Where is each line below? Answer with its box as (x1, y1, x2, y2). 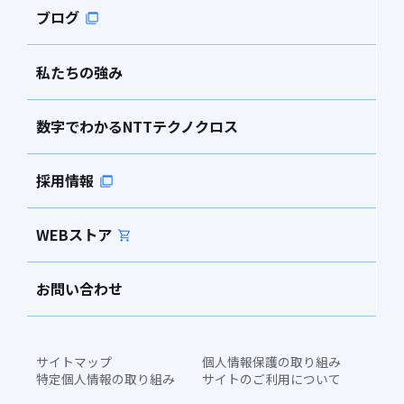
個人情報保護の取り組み (202, 353, 341, 372)
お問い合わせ (36, 278, 123, 300)
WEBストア (36, 224, 112, 246)
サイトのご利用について (202, 370, 341, 389)
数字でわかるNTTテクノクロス (36, 115, 238, 138)
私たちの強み (36, 61, 123, 84)
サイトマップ (36, 353, 112, 372)
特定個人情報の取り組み (36, 370, 175, 389)
